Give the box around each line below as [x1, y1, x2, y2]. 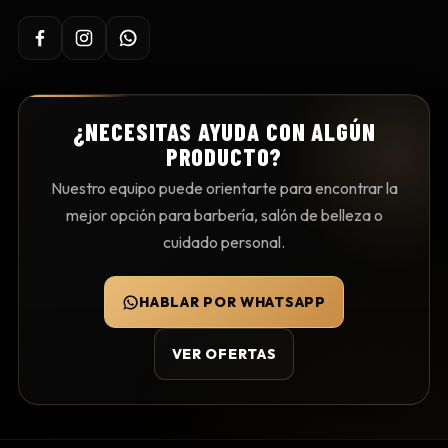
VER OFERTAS [171, 344, 277, 363]
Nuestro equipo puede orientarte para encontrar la [50, 178, 398, 199]
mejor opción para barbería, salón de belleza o [65, 205, 383, 226]
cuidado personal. [163, 232, 285, 253]
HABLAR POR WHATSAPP [139, 292, 326, 311]
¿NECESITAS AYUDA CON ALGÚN [72, 117, 376, 147]
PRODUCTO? [165, 142, 283, 172]
